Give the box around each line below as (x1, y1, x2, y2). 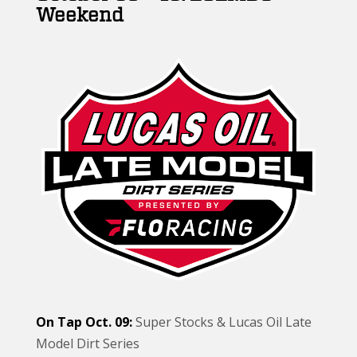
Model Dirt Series (36, 334, 139, 352)
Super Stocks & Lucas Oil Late (132, 312, 312, 331)
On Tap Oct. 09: (36, 312, 132, 331)
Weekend (36, 6, 124, 25)
